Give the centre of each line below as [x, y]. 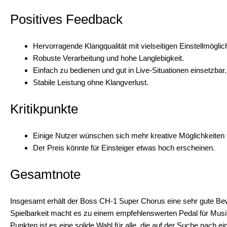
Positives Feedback [66, 19]
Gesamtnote [45, 174]
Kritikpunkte [44, 109]
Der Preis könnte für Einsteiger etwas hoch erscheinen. [124, 147]
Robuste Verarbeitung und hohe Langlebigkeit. [108, 58]
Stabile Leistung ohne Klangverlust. [91, 82]
